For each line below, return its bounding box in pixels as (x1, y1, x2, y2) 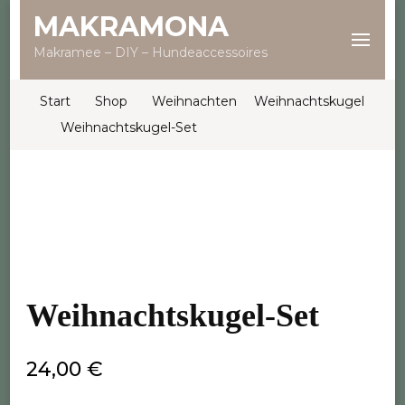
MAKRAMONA (33, 10, 229, 43)
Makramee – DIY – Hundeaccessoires (33, 44, 268, 61)
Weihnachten (152, 93, 237, 109)
